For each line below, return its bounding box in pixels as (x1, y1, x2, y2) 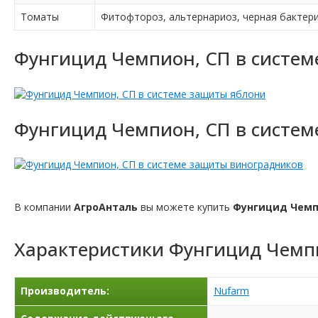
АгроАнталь (74, 199, 138, 214)
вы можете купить (138, 199, 233, 214)
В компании (14, 199, 74, 214)
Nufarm (214, 283, 249, 297)
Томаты (21, 10, 59, 24)
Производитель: (21, 283, 109, 297)
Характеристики (14, 236, 169, 262)
